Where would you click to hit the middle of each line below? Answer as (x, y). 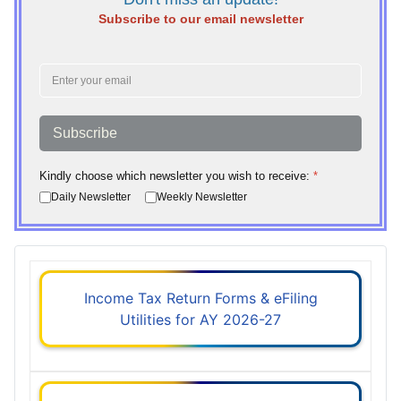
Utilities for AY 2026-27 (200, 319)
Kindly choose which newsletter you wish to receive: (176, 176)
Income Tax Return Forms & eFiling (200, 298)
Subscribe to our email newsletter (200, 19)
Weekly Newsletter (202, 196)
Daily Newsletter (91, 196)
